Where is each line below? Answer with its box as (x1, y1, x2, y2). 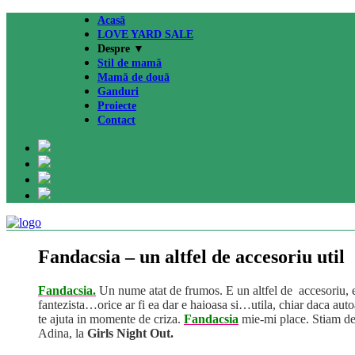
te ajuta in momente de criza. (38, 311, 184, 326)
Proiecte (97, 100, 136, 112)
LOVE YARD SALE (97, 29, 193, 40)
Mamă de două (97, 71, 170, 83)
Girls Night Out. (87, 326, 174, 340)
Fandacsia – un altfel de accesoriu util (38, 246, 345, 267)
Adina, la (38, 326, 87, 340)
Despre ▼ (97, 43, 144, 55)
